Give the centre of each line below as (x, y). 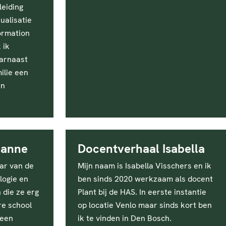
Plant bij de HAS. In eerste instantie (142, 192)
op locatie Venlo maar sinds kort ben (145, 205)
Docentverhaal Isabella (141, 149)
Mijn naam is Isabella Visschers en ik (145, 166)
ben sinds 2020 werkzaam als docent (145, 179)
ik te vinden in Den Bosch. (125, 218)
